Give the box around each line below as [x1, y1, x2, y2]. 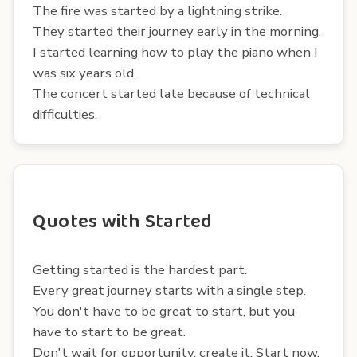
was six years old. [33, 63, 136, 82]
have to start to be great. [33, 322, 186, 341]
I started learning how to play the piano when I [33, 42, 318, 61]
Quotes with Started [33, 206, 213, 237]
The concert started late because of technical [33, 84, 310, 103]
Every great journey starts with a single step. [33, 280, 306, 300]
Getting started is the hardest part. [33, 260, 247, 279]
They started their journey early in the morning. [33, 22, 321, 41]
